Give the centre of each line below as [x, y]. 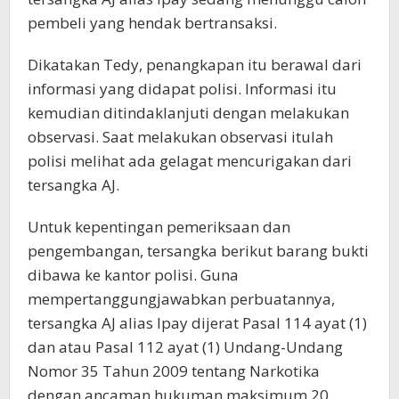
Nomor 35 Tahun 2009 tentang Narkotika [174, 371]
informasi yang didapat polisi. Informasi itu [182, 89]
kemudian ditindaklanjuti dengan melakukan [188, 113]
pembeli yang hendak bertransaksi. [152, 23]
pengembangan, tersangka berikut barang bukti [198, 251]
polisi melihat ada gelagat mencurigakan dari [190, 161]
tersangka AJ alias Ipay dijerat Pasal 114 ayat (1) [197, 323]
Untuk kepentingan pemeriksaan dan [159, 227]
